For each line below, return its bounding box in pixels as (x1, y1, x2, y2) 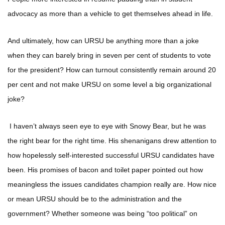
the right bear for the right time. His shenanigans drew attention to (8, 137, 216, 145)
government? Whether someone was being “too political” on (8, 209, 197, 218)
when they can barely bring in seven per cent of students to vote (8, 51, 211, 60)
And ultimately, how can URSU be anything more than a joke (8, 37, 199, 45)
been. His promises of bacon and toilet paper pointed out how (8, 166, 203, 174)
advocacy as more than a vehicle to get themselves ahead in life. (8, 10, 213, 18)
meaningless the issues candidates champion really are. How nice (8, 180, 216, 189)
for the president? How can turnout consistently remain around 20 (8, 66, 216, 74)
